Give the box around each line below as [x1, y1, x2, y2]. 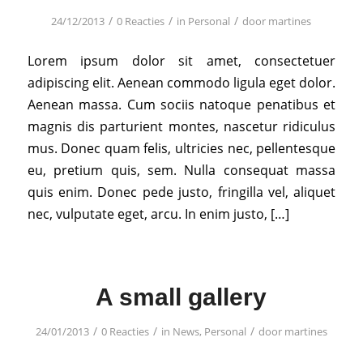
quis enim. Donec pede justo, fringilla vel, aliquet [27, 183, 336, 202]
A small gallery [96, 283, 267, 310]
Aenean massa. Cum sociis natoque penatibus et [27, 96, 336, 114]
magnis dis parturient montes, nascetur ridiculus [27, 117, 336, 136]
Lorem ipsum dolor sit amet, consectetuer [27, 52, 336, 70]
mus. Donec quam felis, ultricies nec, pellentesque [27, 139, 336, 158]
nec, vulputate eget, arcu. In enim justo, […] [27, 205, 289, 224]
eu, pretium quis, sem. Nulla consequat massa [27, 161, 336, 180]
